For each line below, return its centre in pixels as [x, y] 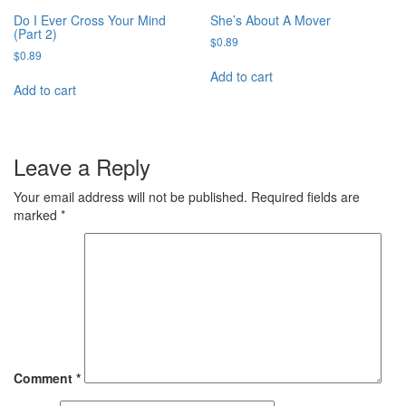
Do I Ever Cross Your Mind [90, 19]
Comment [45, 377]
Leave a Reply [82, 166]
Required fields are [305, 196]
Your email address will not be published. [130, 196]
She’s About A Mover [271, 19]
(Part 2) [35, 33]
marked [37, 214]
